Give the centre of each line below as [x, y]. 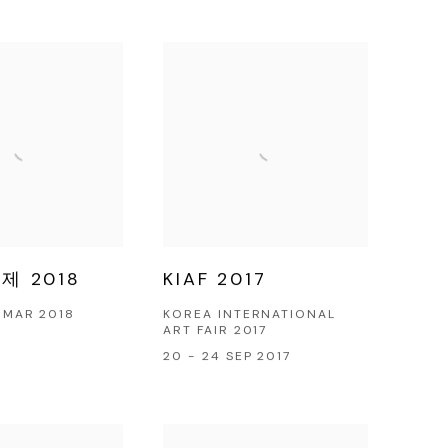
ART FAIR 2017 [215, 329]
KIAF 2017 [215, 278]
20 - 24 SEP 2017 [227, 355]
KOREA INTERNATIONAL [249, 313]
